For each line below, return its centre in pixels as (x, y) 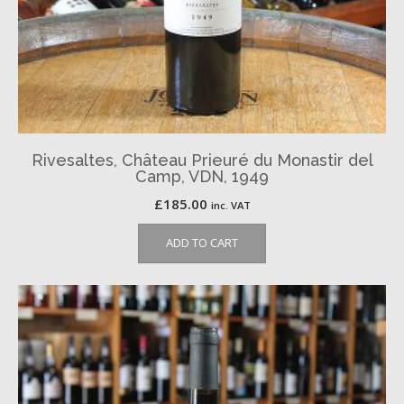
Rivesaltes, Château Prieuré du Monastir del (202, 161)
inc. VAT (230, 206)
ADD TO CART (202, 243)
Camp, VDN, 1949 (202, 177)
